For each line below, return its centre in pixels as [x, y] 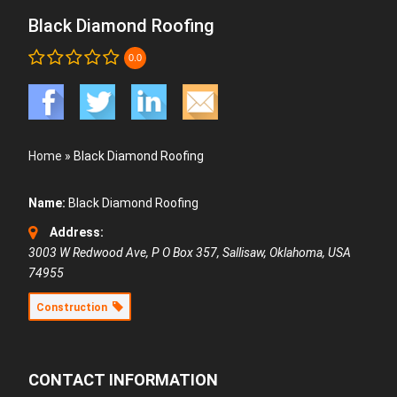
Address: [77, 232]
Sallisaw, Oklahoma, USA [287, 253]
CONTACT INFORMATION [124, 380]
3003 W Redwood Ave [88, 253]
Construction [75, 307]
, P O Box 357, [185, 253]
